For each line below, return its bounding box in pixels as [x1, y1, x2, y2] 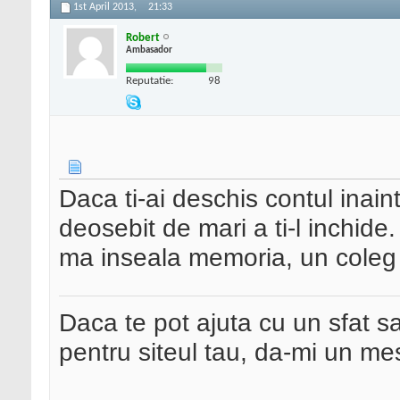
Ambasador [126, 45, 172, 55]
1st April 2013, [73, 2, 139, 13]
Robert [126, 31, 160, 44]
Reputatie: [126, 74, 173, 87]
